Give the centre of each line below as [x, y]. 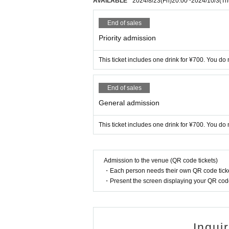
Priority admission [127, 38]
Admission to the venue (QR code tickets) [161, 161]
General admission [129, 103]
